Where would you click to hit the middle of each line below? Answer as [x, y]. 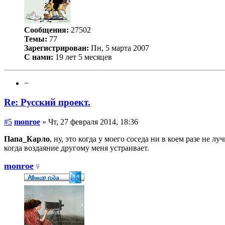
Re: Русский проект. [47, 102]
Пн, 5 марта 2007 [119, 48]
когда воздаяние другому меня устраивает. [77, 148]
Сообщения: [46, 30]
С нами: [39, 57]
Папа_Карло [27, 139]
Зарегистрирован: [57, 48]
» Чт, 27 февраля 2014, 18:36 [89, 122]
